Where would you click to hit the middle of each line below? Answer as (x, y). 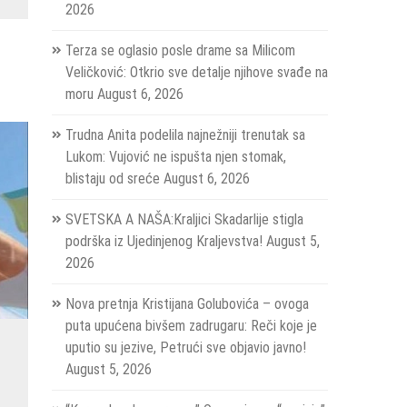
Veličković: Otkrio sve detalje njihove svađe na (196, 73)
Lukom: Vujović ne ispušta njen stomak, (175, 157)
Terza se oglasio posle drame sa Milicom (180, 51)
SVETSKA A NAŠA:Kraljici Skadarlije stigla (184, 220)
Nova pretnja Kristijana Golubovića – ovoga (187, 304)
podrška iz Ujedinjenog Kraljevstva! (164, 242)
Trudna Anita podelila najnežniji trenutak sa (185, 135)
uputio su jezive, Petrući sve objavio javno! (185, 348)
